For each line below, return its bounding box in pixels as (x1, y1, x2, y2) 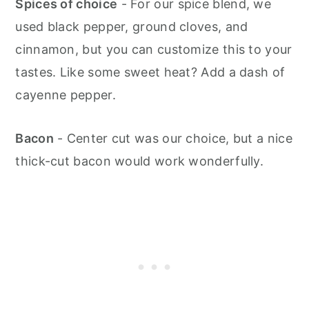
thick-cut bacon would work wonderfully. (15, 154, 264, 169)
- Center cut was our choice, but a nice (53, 131, 292, 146)
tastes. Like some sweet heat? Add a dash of (15, 65, 286, 80)
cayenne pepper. (15, 88, 120, 103)
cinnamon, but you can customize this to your (15, 42, 292, 57)
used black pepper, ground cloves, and (15, 19, 248, 34)
